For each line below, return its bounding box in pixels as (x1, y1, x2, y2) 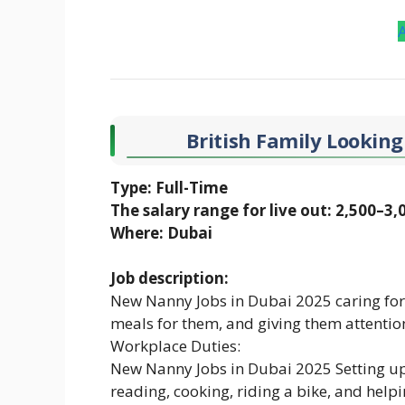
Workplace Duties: (110, 335, 240, 356)
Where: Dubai (110, 221, 212, 243)
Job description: (110, 268, 229, 288)
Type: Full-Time (110, 176, 228, 198)
